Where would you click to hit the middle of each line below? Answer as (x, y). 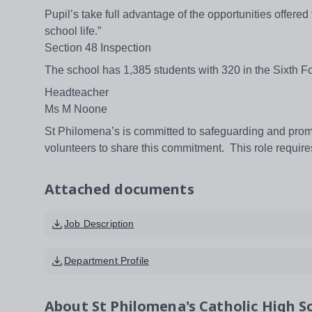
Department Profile (107, 261)
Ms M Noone (76, 109)
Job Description (99, 224)
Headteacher (77, 93)
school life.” (73, 31)
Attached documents (119, 189)
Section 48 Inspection (98, 48)
